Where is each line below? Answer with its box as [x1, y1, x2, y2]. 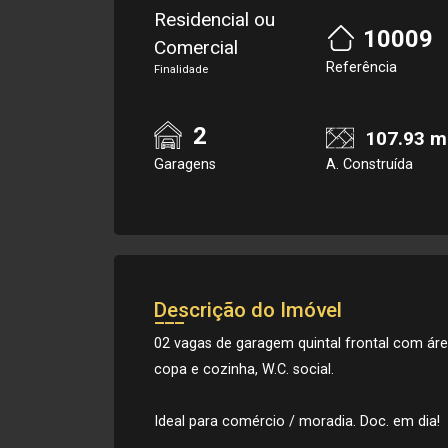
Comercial [154, 36, 238, 59]
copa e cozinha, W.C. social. [154, 361, 334, 378]
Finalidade [154, 63, 208, 76]
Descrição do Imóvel [154, 298, 342, 322]
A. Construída [326, 156, 413, 173]
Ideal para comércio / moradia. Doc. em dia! [154, 413, 440, 430]
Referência [326, 59, 397, 76]
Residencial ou [154, 8, 275, 31]
